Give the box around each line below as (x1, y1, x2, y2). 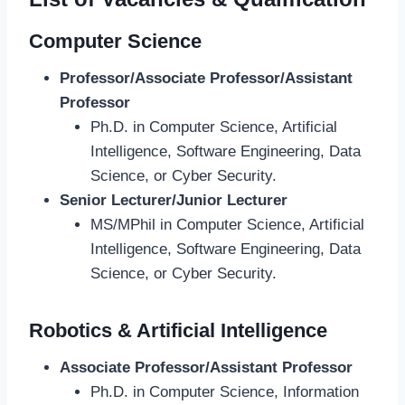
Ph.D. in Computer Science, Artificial (90, 118, 337, 137)
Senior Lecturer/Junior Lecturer (60, 192, 287, 210)
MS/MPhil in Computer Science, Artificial (90, 216, 364, 234)
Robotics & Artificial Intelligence (29, 319, 327, 343)
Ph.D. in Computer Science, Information (90, 383, 359, 401)
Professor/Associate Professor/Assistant (60, 70, 353, 88)
